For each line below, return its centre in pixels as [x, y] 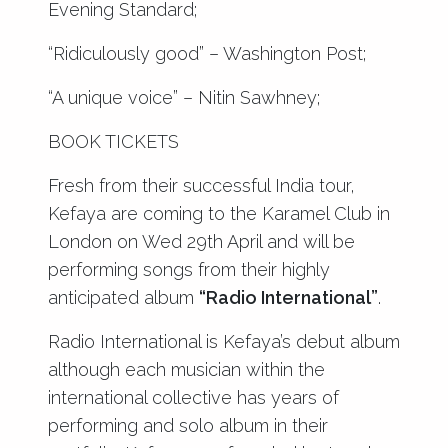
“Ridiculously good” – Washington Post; [207, 53]
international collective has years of [193, 397]
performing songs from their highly [189, 269]
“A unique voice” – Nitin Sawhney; [184, 97]
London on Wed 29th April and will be [201, 241]
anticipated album [123, 297]
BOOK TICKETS [113, 141]
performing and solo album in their [188, 425]
